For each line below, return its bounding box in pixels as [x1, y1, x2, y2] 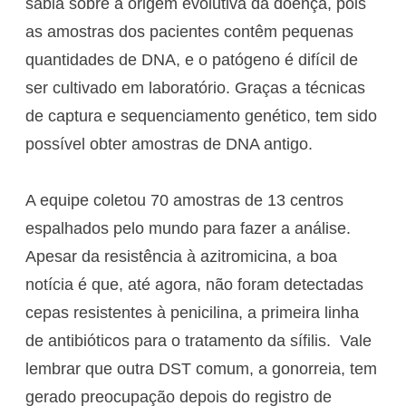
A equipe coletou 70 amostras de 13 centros [25, 190, 343, 209]
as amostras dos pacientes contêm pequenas [25, 22, 353, 41]
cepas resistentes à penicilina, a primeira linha [25, 303, 359, 322]
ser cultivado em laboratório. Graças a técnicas [25, 78, 365, 97]
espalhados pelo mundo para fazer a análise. [25, 218, 351, 237]
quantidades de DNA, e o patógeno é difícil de [25, 50, 358, 69]
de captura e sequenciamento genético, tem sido [25, 106, 377, 125]
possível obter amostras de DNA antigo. [25, 134, 313, 153]
